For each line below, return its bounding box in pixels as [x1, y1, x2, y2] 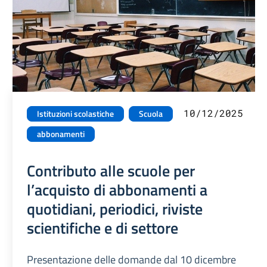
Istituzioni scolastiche [37, 107, 114, 121]
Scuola [139, 107, 163, 121]
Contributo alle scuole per [27, 159, 195, 183]
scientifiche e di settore [27, 216, 179, 240]
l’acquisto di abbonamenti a [27, 178, 208, 202]
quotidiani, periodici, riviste [27, 197, 203, 221]
